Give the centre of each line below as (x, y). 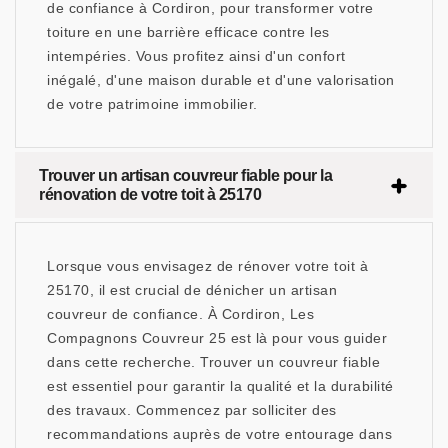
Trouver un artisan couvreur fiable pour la (185, 176)
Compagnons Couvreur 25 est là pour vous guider (217, 338)
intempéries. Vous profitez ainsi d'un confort (196, 56)
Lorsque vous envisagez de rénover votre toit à (207, 266)
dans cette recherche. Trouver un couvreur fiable (213, 362)
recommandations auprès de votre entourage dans (219, 434)
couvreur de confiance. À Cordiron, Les (180, 314)
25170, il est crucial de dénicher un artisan (192, 290)
